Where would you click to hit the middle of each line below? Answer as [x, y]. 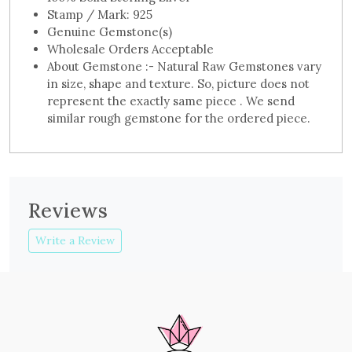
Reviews [68, 211]
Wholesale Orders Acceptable [130, 49]
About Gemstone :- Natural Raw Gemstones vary [184, 67]
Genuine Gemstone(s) [110, 32]
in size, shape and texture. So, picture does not [178, 84]
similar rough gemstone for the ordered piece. [179, 119]
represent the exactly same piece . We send [171, 101]
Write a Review [75, 241]
